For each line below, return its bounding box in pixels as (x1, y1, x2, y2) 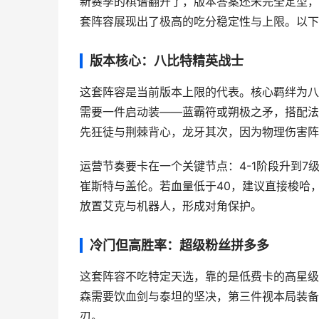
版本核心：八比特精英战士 (90, 53, 244, 68)
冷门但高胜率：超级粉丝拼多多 (90, 238, 269, 253)
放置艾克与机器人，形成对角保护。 (80, 199, 262, 213)
